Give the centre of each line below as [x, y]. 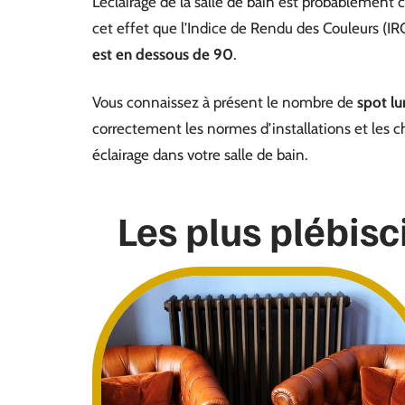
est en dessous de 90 [163, 54]
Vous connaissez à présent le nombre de [225, 102]
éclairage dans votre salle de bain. [200, 155]
